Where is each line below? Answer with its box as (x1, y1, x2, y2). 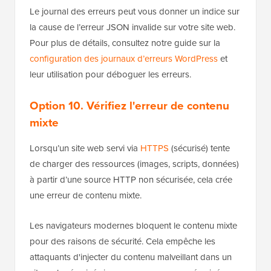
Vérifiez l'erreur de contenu (87, 96, 229, 114)
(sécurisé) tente (169, 141, 230, 154)
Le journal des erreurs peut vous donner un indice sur (30, 4, 240, 18)
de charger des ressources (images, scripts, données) (30, 157, 239, 170)
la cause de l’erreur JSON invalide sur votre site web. (30, 20, 235, 33)
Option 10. (30, 96, 87, 114)
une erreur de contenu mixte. (30, 188, 142, 201)
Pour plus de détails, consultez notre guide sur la (30, 36, 220, 49)
